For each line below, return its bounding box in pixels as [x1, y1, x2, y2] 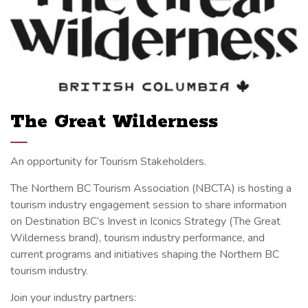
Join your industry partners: [10, 290, 136, 306]
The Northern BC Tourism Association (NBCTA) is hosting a [10, 181, 291, 197]
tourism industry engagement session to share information [10, 197, 287, 213]
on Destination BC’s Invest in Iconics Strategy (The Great [10, 214, 280, 230]
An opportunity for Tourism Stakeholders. [10, 154, 206, 170]
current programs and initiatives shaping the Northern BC [10, 247, 279, 263]
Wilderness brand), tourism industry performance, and [10, 230, 265, 246]
